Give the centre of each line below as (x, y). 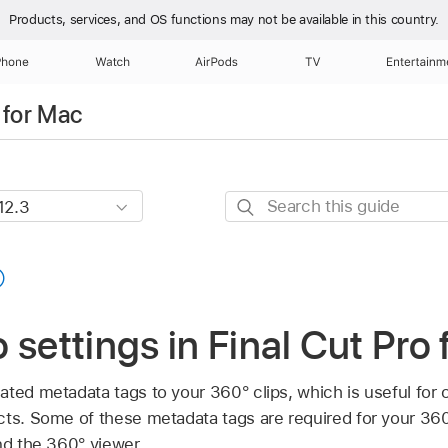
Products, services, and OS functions (119, 19)
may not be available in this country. (334, 19)
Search (251, 203)
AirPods (217, 62)
